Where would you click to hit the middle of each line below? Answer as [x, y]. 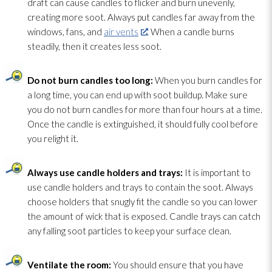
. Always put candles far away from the [179, 17]
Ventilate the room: [70, 264]
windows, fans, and [66, 31]
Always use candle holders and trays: [106, 172]
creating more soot [66, 17]
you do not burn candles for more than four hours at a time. [145, 109]
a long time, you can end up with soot [100, 94]
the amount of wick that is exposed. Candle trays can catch [144, 216]
